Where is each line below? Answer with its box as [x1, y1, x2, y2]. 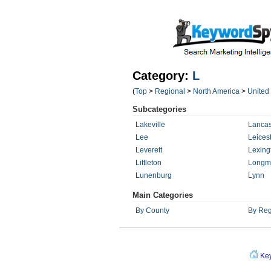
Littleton [135, 158, 162, 167]
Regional [155, 87, 185, 96]
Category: [132, 69, 192, 82]
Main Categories [132, 191, 193, 200]
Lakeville [135, 120, 165, 129]
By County [135, 206, 169, 215]
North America [193, 87, 240, 96]
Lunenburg [135, 171, 172, 180]
